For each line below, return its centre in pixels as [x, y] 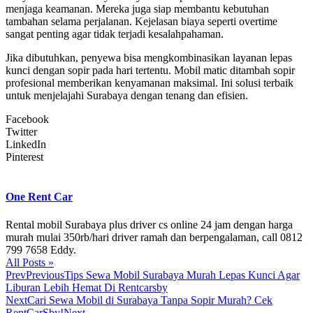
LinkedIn [26, 145]
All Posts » [30, 262]
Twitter [21, 132]
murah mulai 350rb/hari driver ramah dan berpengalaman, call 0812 [154, 237]
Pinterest [24, 157]
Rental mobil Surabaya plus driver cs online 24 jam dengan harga [149, 224]
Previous [45, 275]
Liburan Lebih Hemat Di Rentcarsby [87, 287]
